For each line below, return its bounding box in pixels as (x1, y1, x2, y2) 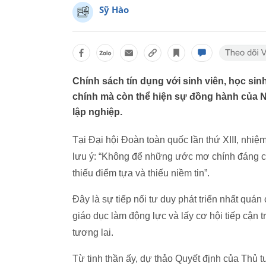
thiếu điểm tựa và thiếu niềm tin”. (72, 168, 210, 178)
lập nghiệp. (72, 107, 122, 117)
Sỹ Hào (99, 4, 129, 15)
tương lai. (72, 227, 113, 237)
